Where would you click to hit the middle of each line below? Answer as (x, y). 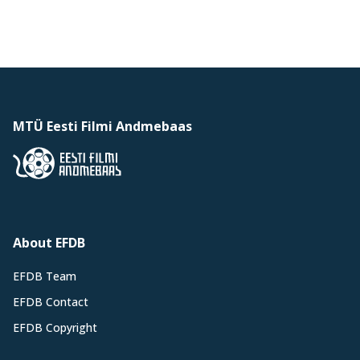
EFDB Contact (51, 302)
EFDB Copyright (55, 327)
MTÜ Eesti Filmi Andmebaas (102, 126)
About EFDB (49, 243)
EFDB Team (45, 276)
